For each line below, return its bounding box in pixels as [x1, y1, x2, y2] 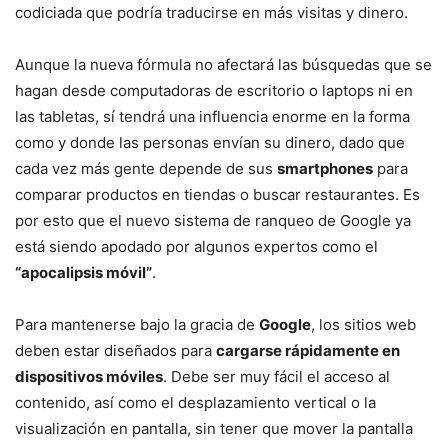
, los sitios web [311, 315, 416, 334]
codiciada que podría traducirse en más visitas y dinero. [15, 3, 408, 22]
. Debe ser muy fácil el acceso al [163, 367, 390, 386]
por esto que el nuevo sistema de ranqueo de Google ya [15, 211, 411, 230]
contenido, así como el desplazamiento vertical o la [15, 393, 376, 412]
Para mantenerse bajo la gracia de [15, 315, 259, 334]
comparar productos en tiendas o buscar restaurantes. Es [15, 185, 420, 204]
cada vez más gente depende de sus [15, 159, 277, 178]
